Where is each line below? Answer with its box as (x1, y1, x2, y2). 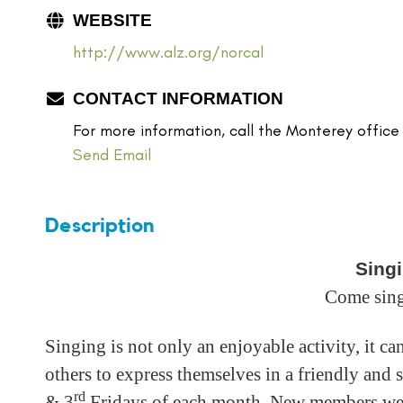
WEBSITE (73, 11, 152, 30)
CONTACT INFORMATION (73, 89, 283, 108)
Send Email (73, 145, 151, 165)
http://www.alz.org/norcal (73, 42, 264, 62)
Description (45, 215, 154, 236)
